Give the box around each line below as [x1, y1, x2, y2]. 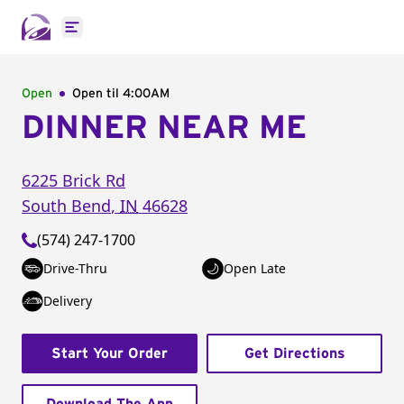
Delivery [43, 292, 92, 309]
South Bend [22, 195, 111, 216]
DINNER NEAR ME [22, 112, 307, 144]
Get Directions [243, 346, 345, 361]
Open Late [224, 260, 286, 277]
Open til [72, 87, 123, 100]
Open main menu [70, 26, 190, 47]
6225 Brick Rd [22, 170, 125, 191]
